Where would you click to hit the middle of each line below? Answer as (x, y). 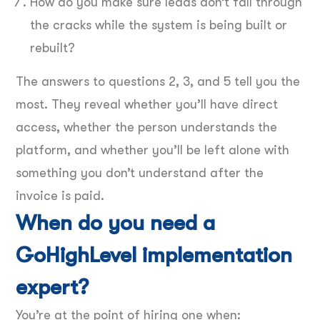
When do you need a (115, 222)
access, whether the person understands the (146, 127)
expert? (52, 287)
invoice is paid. (60, 195)
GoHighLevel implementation (154, 255)
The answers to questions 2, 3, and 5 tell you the (158, 81)
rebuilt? (52, 47)
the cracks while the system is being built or (159, 25)
